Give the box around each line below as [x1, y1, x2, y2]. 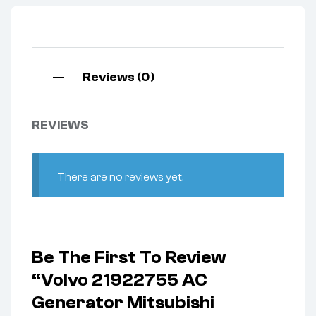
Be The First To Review [32, 247, 226, 269]
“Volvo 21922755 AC [32, 269, 207, 291]
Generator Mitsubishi [32, 292, 214, 314]
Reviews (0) [83, 70, 154, 85]
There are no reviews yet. [56, 170, 183, 183]
